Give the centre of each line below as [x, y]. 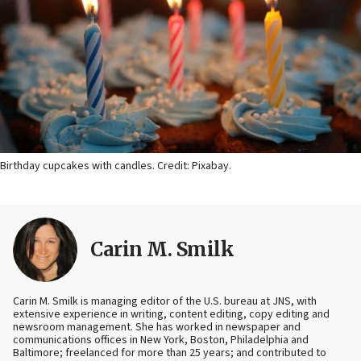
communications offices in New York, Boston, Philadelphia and [161, 340]
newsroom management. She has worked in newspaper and [157, 328]
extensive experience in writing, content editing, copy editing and [171, 315]
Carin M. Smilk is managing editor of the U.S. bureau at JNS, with [165, 302]
